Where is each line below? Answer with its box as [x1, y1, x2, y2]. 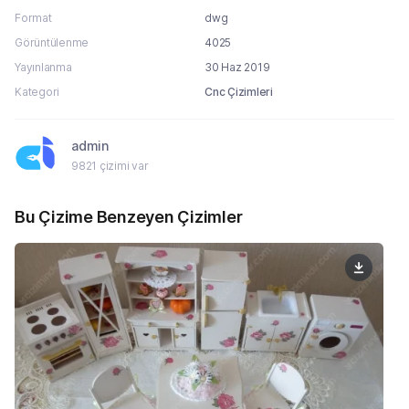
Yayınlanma [15, 60, 72, 75]
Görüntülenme [15, 36, 89, 50]
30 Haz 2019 [204, 60, 270, 75]
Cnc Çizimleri [204, 85, 273, 100]
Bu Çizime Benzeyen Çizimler [15, 207, 243, 227]
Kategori [15, 85, 60, 100]
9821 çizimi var [71, 159, 149, 173]
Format [15, 11, 52, 26]
